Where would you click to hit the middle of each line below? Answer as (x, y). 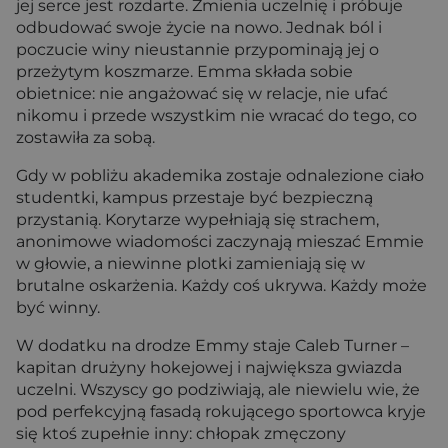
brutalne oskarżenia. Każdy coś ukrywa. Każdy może (221, 286)
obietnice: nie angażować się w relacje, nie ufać (202, 94)
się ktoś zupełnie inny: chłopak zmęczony (181, 434)
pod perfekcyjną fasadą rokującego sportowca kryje (221, 412)
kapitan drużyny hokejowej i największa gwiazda (209, 368)
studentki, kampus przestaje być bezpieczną (194, 198)
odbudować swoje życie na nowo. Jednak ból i (199, 28)
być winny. (58, 308)
